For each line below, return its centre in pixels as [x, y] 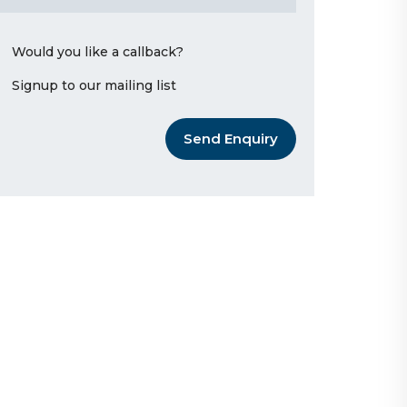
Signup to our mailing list [94, 86]
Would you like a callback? [98, 52]
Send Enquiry [231, 139]
